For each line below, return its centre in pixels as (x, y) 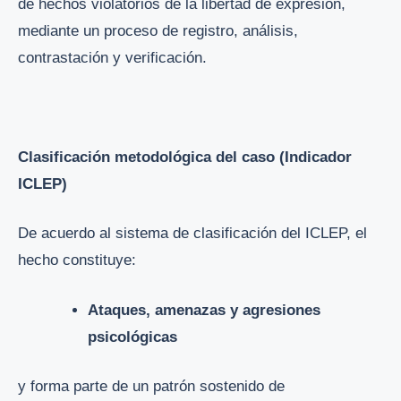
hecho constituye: (77, 260)
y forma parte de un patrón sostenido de (151, 387)
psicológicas (133, 337)
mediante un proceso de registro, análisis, (158, 30)
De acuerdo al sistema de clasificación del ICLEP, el (192, 234)
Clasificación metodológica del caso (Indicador (185, 157)
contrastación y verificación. (112, 57)
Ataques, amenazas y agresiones (205, 310)
